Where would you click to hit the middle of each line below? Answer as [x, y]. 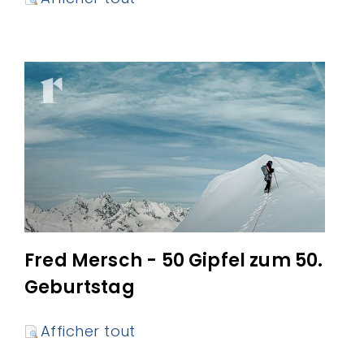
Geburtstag [80, 287]
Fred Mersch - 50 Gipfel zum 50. [174, 260]
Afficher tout [88, 331]
